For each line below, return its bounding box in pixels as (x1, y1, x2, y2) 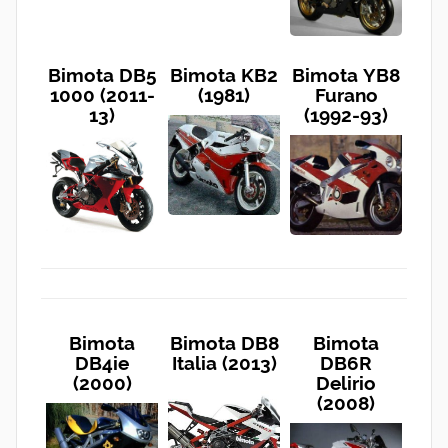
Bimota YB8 (292, 63, 400, 86)
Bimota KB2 (170, 63, 278, 86)
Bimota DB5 (47, 63, 157, 86)
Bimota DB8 (169, 331, 279, 354)
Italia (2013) (171, 351, 277, 374)
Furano (314, 83, 378, 106)
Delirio (316, 371, 376, 394)
